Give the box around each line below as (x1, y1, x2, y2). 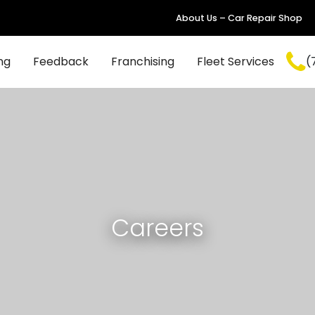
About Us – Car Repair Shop (176, 12, 303, 24)
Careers (111, 212, 204, 245)
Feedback (32, 53, 89, 70)
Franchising (110, 53, 174, 70)
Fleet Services (196, 53, 274, 70)
